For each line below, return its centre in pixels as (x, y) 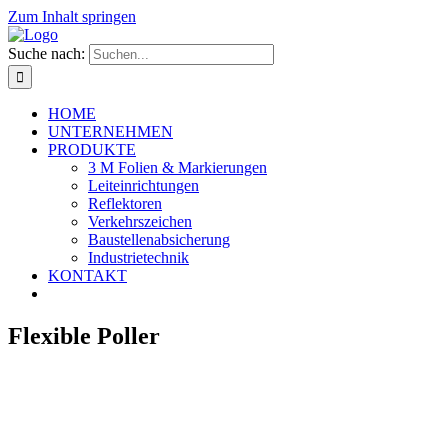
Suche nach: (46, 53)
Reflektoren (125, 203)
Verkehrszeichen (140, 221)
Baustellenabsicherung (159, 239)
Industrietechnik (138, 257)
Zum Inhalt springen (72, 16)
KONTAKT (87, 275)
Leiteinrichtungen (143, 185)
